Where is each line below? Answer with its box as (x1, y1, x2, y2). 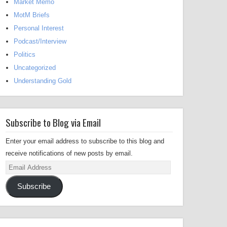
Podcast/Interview (14, 37, 66, 45)
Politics (14, 51, 35, 58)
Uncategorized (14, 64, 56, 71)
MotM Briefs (14, 11, 50, 19)
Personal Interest (14, 24, 64, 32)
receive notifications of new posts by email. (6, 149, 133, 157)
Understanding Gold (14, 77, 71, 85)
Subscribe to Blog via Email (6, 115, 101, 129)
